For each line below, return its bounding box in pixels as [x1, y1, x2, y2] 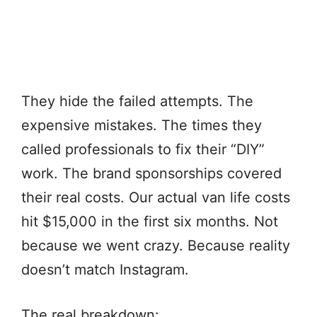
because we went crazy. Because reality [21, 237, 290, 255]
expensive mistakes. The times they [21, 117, 262, 134]
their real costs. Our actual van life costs [21, 189, 290, 207]
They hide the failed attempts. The [21, 93, 253, 110]
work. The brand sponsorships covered [21, 165, 282, 183]
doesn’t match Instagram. [21, 261, 189, 279]
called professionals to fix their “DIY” [21, 141, 265, 158]
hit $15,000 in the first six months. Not [21, 213, 278, 231]
